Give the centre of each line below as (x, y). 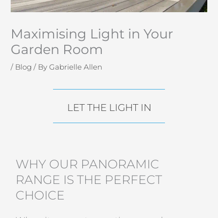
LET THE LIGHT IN (109, 107)
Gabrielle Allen (76, 67)
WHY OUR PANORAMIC (88, 164)
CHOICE (40, 195)
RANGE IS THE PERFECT (89, 179)
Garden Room (57, 49)
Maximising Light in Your (92, 34)
